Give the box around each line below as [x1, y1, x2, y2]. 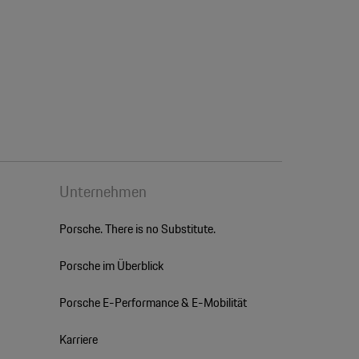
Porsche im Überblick [58, 256, 163, 276]
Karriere [58, 329, 98, 350]
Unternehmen [58, 179, 147, 205]
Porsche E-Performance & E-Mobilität [58, 292, 247, 313]
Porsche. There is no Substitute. [58, 219, 216, 240]
